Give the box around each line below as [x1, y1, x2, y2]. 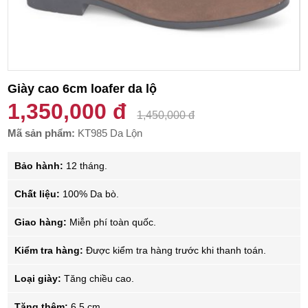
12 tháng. [63, 160, 108, 172]
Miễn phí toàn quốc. [67, 217, 157, 228]
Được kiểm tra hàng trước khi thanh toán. [83, 245, 267, 256]
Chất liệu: [14, 188, 60, 200]
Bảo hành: [14, 160, 64, 172]
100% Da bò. [60, 188, 120, 200]
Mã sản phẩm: [8, 127, 78, 140]
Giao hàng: [14, 217, 67, 228]
